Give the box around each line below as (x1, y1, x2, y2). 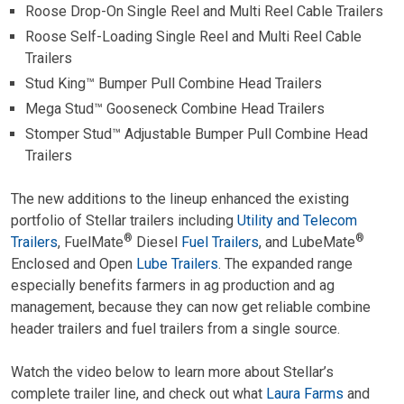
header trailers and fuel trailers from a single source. (11, 320, 340, 337)
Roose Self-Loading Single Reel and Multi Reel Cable (25, 28, 362, 45)
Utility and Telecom (237, 212, 357, 229)
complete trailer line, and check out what (11, 385, 266, 402)
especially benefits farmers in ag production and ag (11, 277, 335, 294)
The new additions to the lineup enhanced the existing (11, 190, 349, 207)
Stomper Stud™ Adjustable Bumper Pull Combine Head (25, 125, 368, 142)
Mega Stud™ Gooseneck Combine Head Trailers (25, 100, 325, 117)
